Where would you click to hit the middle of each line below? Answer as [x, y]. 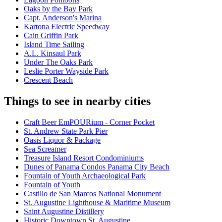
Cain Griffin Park [51, 36]
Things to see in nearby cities [77, 101]
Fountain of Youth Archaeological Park [85, 176]
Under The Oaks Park [58, 62]
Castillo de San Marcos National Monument [92, 194]
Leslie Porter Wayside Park [66, 71]
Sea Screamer [45, 149]
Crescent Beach [48, 80]
